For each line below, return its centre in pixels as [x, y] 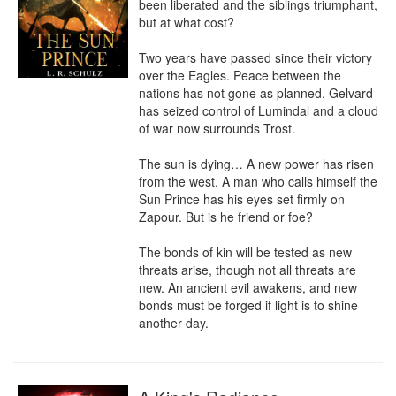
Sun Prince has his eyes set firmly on [242, 199]
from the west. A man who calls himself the [258, 181]
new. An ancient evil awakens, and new [248, 287]
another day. [174, 323]
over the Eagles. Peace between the [240, 75]
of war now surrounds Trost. [217, 128]
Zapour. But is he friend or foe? [226, 217]
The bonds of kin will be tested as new [245, 252]
